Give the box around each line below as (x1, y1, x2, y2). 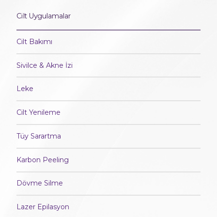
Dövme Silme (16, 179, 63, 188)
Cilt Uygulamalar (16, 11, 71, 20)
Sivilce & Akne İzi (16, 61, 73, 70)
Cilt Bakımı (16, 37, 52, 46)
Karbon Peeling (16, 155, 69, 164)
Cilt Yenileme (16, 108, 61, 117)
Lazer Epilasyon (16, 202, 69, 212)
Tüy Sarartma (16, 131, 61, 140)
